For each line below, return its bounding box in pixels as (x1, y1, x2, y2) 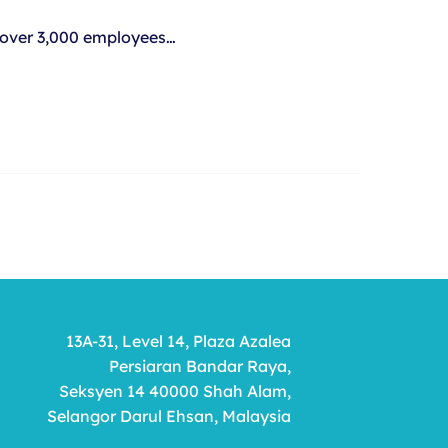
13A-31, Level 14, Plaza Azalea (65, 330, 291, 351)
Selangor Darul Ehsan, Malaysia (46, 405, 291, 426)
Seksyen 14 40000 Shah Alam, (58, 380, 291, 401)
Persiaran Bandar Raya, (108, 355, 291, 376)
